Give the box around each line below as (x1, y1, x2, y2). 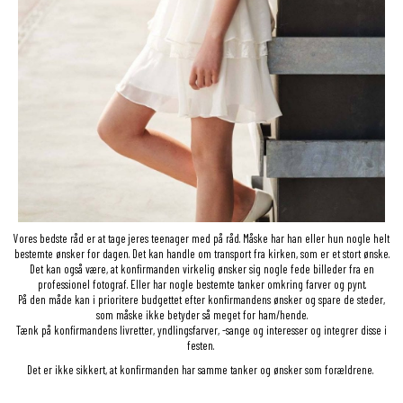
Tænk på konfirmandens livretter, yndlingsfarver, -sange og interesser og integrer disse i (16, 322, 387, 337)
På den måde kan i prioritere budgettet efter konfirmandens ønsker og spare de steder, (18, 291, 385, 307)
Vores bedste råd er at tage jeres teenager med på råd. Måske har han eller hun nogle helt (13, 230, 390, 246)
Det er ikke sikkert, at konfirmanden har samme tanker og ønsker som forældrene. (27, 362, 376, 377)
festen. (186, 337, 217, 353)
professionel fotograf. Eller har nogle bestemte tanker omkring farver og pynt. (37, 276, 366, 291)
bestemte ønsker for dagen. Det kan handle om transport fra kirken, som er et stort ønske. (13, 246, 390, 261)
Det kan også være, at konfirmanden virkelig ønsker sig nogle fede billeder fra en (29, 261, 374, 276)
